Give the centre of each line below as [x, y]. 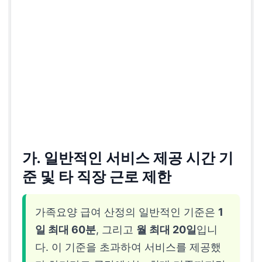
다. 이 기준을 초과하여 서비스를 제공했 [128, 247]
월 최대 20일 [167, 229]
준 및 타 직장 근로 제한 [97, 177]
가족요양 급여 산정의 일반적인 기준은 [127, 212]
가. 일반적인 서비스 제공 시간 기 [128, 158]
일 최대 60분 [66, 229]
